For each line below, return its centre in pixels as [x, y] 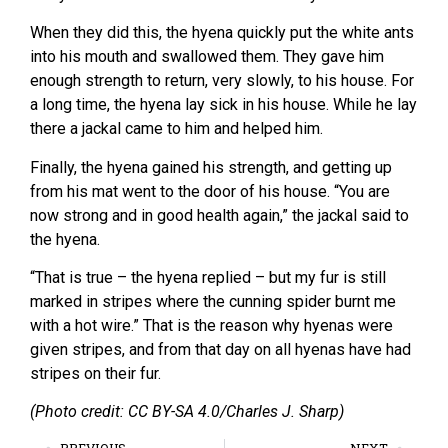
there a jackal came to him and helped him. [176, 129]
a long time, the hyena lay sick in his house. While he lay [223, 105]
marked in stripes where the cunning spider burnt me [213, 302]
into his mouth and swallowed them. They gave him [207, 57]
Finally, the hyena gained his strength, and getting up [211, 167]
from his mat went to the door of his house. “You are [210, 191]
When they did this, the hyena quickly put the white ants [222, 33]
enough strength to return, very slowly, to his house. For [222, 81]
